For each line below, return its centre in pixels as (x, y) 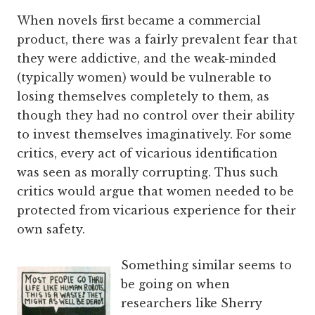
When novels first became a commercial (139, 21)
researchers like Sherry (191, 303)
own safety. (51, 230)
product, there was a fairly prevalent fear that (157, 40)
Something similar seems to (206, 265)
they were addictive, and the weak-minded (147, 59)
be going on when (175, 284)
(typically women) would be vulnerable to (144, 78)
